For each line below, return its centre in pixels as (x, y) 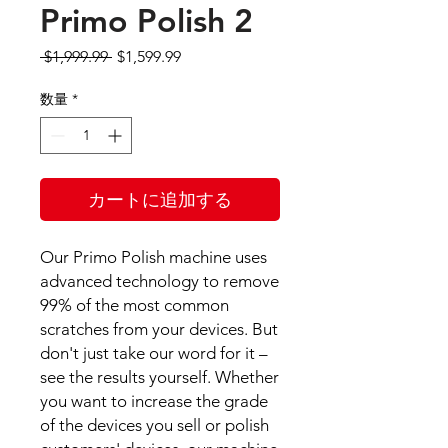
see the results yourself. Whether (159, 377)
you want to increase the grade (154, 401)
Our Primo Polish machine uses (153, 257)
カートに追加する (160, 200)
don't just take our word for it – (154, 353)
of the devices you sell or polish (154, 425)
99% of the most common (134, 305)
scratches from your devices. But (159, 329)
